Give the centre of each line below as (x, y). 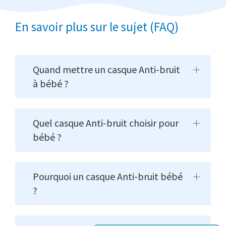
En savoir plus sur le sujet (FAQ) (97, 27)
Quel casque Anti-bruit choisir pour (106, 123)
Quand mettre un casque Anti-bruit (106, 70)
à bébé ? (51, 84)
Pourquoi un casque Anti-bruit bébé (108, 177)
